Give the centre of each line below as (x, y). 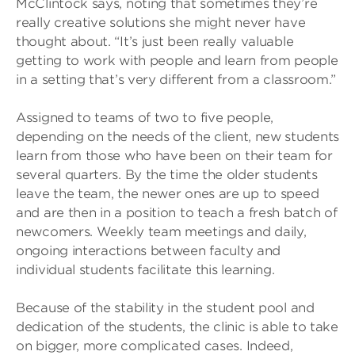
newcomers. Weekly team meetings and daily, (161, 232)
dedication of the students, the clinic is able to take (177, 327)
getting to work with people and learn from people (177, 61)
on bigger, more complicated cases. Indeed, (155, 346)
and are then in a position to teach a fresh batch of (177, 213)
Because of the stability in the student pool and (165, 308)
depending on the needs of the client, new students (178, 137)
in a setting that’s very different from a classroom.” (176, 80)
